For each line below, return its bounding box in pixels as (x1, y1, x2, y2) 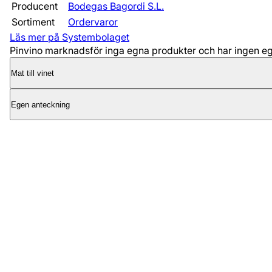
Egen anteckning (11, 100, 70, 109)
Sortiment (12, 16, 55, 29)
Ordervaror (68, 16, 118, 29)
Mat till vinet (11, 68, 54, 78)
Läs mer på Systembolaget (10, 31, 129, 44)
